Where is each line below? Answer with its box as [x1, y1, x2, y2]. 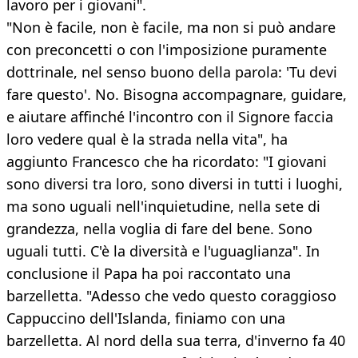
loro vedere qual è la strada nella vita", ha [6, 129, 288, 149]
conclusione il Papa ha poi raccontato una [6, 264, 291, 284]
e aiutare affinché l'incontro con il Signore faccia [6, 107, 333, 127]
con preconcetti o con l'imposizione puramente [6, 40, 327, 60]
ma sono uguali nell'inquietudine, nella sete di [6, 197, 320, 217]
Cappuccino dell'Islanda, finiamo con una [6, 308, 285, 328]
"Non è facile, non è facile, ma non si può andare [6, 18, 336, 38]
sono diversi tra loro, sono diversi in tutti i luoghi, [6, 174, 343, 194]
